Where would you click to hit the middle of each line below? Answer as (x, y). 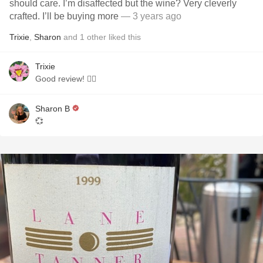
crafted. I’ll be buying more (65, 16)
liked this (124, 37)
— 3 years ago (151, 16)
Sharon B (53, 109)
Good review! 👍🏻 (92, 79)
